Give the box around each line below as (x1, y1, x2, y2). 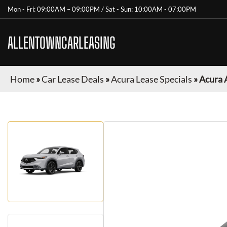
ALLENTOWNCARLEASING (8, 33, 116, 52)
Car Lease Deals (42, 73, 104, 85)
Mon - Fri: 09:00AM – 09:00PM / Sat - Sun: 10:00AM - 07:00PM (8, 5, 196, 13)
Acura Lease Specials (111, 73, 192, 85)
